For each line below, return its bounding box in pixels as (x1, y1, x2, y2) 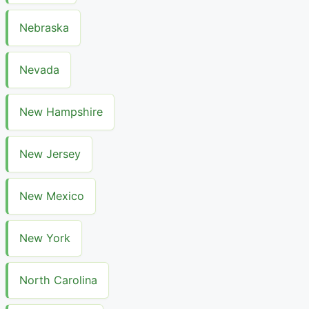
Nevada (19, 63, 59, 77)
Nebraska (19, 21, 69, 35)
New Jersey (19, 147, 81, 161)
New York (19, 231, 70, 246)
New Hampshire (19, 105, 103, 119)
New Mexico (19, 189, 84, 203)
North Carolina (19, 273, 97, 288)
